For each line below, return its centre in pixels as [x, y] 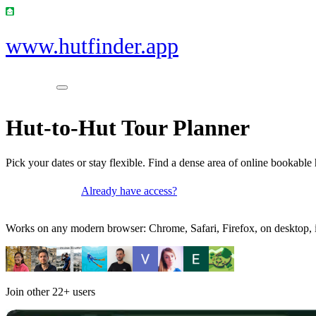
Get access [43, 194]
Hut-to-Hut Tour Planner [128, 128]
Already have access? [129, 190]
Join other [29, 291]
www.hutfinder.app [92, 46]
